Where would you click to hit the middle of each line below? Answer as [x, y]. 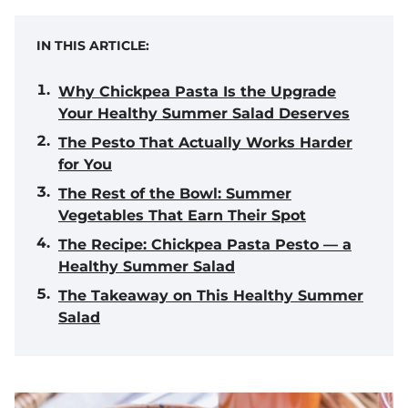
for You [85, 164]
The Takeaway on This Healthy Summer [211, 296]
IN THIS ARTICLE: [93, 46]
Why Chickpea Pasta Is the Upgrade [197, 92]
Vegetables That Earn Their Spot [182, 215]
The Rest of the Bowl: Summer [175, 194]
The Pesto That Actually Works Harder [205, 143]
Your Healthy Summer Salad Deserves [204, 113]
